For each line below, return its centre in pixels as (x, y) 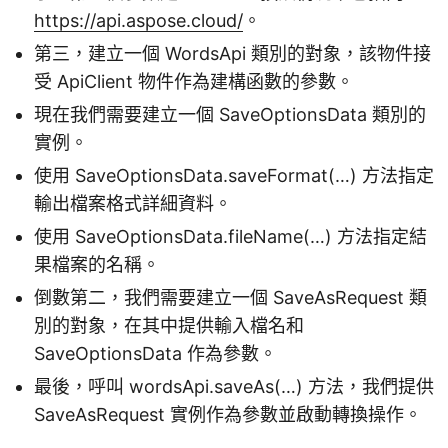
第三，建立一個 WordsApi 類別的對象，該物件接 (232, 53)
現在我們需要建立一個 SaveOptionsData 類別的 (230, 114)
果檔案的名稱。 (97, 264)
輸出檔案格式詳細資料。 (133, 203)
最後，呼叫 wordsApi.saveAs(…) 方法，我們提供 (234, 386)
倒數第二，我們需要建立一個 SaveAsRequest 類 (230, 297)
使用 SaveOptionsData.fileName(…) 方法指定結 (230, 236)
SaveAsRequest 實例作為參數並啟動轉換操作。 (228, 414)
